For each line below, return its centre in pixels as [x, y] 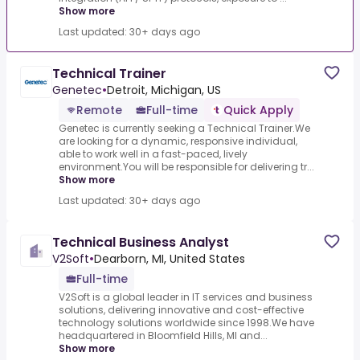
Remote [99, 110]
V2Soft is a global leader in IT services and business [186, 297]
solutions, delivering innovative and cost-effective [181, 310]
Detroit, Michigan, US [164, 90]
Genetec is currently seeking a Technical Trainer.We [184, 129]
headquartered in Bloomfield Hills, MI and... [163, 336]
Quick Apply [258, 110]
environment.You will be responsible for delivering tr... [186, 167]
